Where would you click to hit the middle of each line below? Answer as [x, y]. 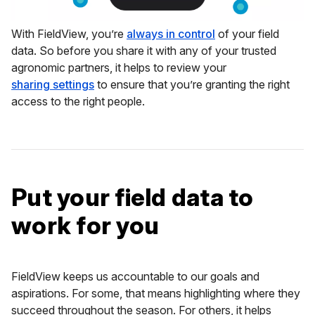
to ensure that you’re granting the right [192, 85]
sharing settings [53, 85]
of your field [247, 34]
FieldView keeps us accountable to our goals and [135, 277]
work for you [85, 226]
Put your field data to [133, 198]
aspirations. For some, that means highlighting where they [156, 294]
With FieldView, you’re [69, 34]
